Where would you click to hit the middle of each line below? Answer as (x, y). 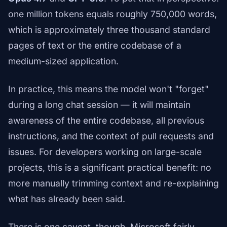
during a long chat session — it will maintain (99, 105)
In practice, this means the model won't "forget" (108, 89)
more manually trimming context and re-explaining (113, 183)
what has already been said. (67, 199)
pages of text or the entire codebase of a (95, 46)
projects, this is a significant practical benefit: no (110, 168)
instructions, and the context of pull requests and (111, 136)
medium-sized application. (63, 61)
